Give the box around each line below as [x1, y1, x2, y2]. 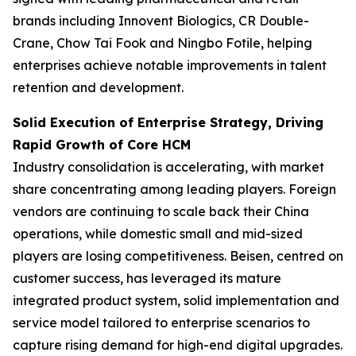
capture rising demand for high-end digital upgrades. [13, 336, 342, 353]
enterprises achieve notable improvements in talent [13, 56, 327, 73]
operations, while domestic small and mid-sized [13, 225, 303, 242]
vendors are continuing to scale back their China [13, 203, 309, 219]
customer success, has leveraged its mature [13, 269, 281, 286]
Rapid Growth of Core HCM [13, 136, 191, 153]
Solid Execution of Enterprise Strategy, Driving [13, 114, 323, 130]
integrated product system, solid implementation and [13, 292, 339, 308]
